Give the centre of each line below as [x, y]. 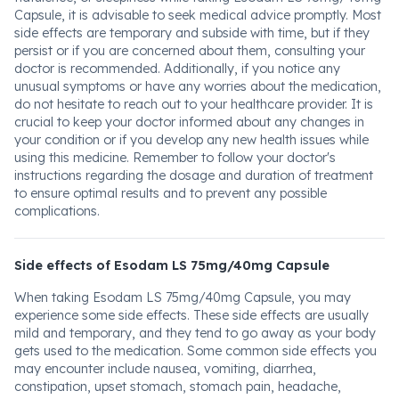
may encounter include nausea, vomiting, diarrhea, [165, 369]
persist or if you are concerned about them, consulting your [190, 51]
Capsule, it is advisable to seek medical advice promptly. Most [198, 15]
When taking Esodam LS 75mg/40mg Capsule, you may [183, 297]
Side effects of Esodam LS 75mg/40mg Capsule [172, 265]
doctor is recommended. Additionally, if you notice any [177, 69]
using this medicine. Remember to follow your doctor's [175, 158]
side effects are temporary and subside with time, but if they [192, 33]
